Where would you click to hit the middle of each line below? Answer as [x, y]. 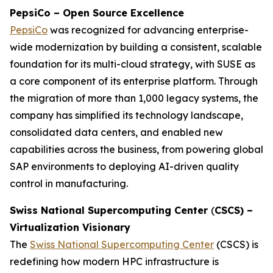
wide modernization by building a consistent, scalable [136, 47]
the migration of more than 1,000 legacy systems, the [134, 98]
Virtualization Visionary [70, 227]
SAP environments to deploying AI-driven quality [124, 166]
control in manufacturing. [69, 183]
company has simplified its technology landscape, [126, 115]
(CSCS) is [236, 244]
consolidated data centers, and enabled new [116, 132]
